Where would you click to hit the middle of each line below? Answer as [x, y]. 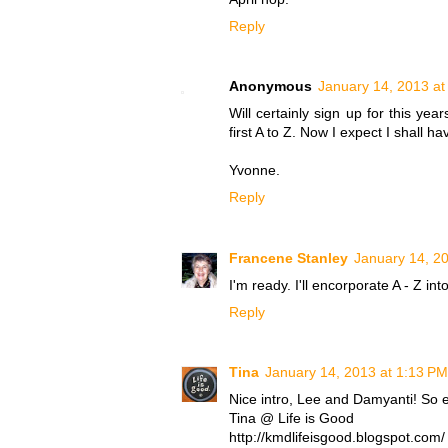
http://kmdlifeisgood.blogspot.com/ [337, 437]
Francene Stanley [288, 257]
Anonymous [270, 86]
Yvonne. [254, 170]
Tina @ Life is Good [291, 418]
